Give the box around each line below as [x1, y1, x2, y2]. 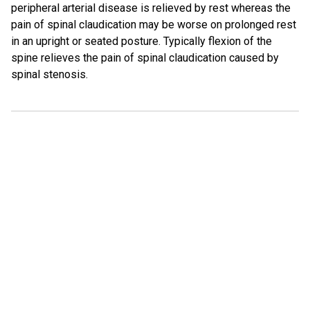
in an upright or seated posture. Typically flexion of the [11, 35, 272, 48]
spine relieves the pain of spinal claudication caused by [11, 51, 279, 64]
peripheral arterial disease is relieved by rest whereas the [11, 1, 291, 15]
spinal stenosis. [11, 68, 88, 81]
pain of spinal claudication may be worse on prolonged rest [11, 18, 296, 31]
